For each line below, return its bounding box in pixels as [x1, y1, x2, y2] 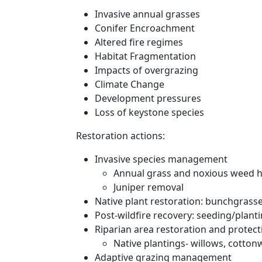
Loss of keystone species [95, 106, 204, 119]
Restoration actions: [76, 129, 165, 142]
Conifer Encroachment [95, 22, 195, 35]
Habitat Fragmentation [95, 50, 196, 63]
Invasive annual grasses [95, 8, 200, 20]
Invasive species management [95, 153, 227, 166]
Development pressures [95, 92, 201, 105]
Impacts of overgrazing [95, 64, 198, 77]
